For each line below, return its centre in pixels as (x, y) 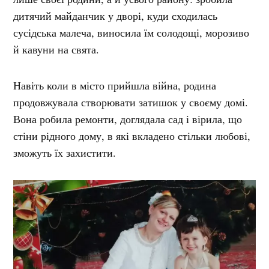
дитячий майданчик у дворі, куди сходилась (116, 15)
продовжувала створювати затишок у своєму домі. (131, 102)
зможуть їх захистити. (65, 152)
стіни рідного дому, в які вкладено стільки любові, (132, 135)
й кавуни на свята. (56, 49)
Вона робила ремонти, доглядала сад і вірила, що (128, 119)
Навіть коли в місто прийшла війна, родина (115, 85)
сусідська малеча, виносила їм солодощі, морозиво (131, 32)
